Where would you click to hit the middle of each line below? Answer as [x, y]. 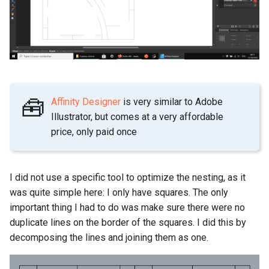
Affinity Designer [86, 102]
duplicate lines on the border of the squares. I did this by [128, 223]
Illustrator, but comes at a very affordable [138, 117]
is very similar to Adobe [172, 102]
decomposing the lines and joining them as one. [109, 238]
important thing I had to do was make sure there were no [127, 208]
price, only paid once [94, 132]
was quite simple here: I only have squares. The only [119, 193]
